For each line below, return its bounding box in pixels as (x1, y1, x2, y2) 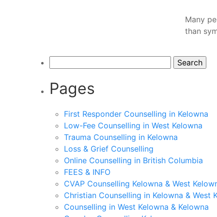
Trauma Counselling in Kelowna (64, 132, 178, 142)
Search (49, 57, 74, 66)
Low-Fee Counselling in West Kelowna (64, 121, 202, 130)
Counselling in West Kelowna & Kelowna (64, 202, 209, 212)
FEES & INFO (64, 167, 110, 177)
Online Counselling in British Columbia (64, 155, 203, 165)
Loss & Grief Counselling (64, 144, 154, 154)
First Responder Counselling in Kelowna (64, 109, 208, 119)
